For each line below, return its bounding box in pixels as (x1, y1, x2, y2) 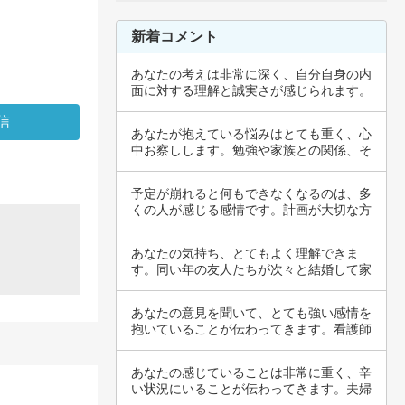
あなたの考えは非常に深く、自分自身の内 (131, 67, 372, 81)
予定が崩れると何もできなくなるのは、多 (131, 186, 372, 201)
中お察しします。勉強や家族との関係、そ (131, 143, 372, 157)
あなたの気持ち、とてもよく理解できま (131, 246, 359, 260)
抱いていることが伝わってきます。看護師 (131, 322, 372, 336)
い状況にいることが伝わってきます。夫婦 (131, 381, 372, 396)
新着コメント (131, 29, 218, 44)
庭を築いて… (131, 278, 207, 293)
